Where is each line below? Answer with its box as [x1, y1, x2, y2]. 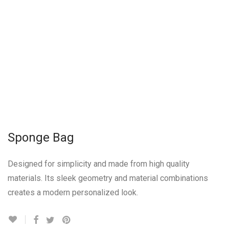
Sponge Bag [8, 130, 74, 145]
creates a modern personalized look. [8, 187, 138, 197]
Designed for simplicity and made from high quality [8, 158, 190, 169]
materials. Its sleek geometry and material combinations [8, 173, 208, 183]
